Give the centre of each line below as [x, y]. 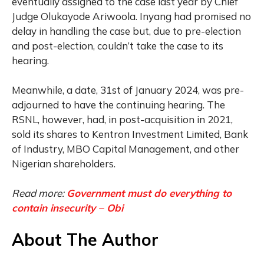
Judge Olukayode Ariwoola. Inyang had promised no [131, 16]
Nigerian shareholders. [64, 163]
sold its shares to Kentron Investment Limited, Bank [130, 134]
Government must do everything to [149, 193]
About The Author [85, 239]
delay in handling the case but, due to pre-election [126, 31]
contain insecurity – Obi [67, 207]
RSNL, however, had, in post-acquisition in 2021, [122, 119]
